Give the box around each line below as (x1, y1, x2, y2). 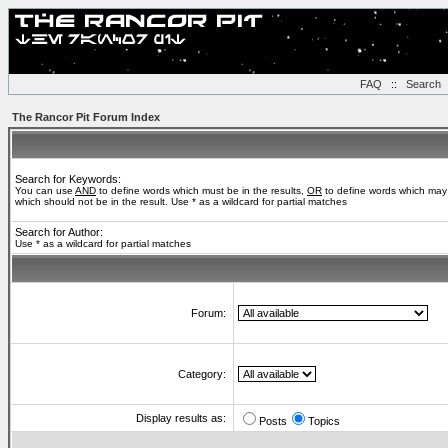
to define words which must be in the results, (96, 185, 307, 196)
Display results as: (136, 412, 229, 424)
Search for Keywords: (15, 173, 121, 185)
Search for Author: (15, 226, 103, 238)
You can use (15, 185, 75, 196)
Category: (178, 368, 229, 380)
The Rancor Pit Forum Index (12, 111, 160, 123)
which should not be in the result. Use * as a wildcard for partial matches (15, 196, 347, 207)
